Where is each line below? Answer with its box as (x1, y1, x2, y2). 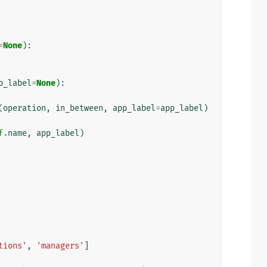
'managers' (36, 240, 84, 251)
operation (3, 103, 46, 113)
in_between (55, 103, 103, 113)
